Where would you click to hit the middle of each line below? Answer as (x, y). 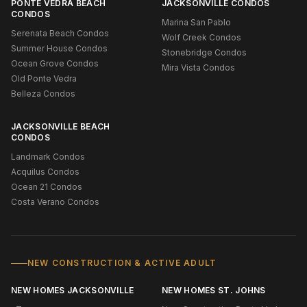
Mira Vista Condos (198, 67)
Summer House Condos (59, 48)
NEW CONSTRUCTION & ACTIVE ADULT (122, 263)
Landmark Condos (48, 157)
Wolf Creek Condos (201, 37)
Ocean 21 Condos (47, 187)
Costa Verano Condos (55, 202)
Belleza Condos (43, 94)
